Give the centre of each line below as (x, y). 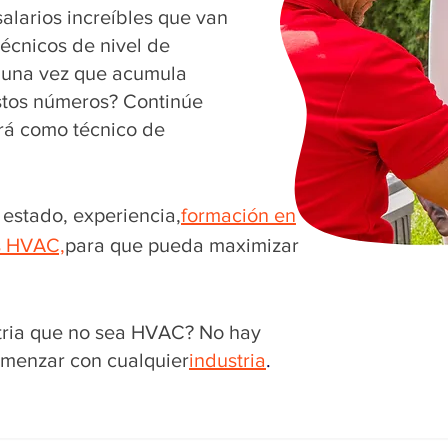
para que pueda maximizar (182, 245)
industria (227, 360)
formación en (238, 215)
